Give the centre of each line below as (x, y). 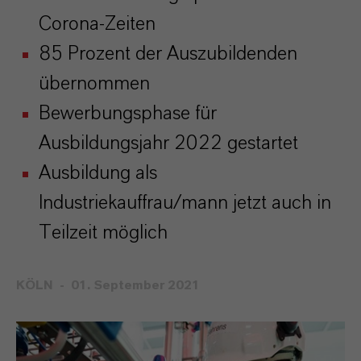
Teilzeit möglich (103, 233)
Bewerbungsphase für (128, 114)
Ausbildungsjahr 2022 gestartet (168, 143)
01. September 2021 (135, 285)
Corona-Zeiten (97, 24)
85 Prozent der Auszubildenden (168, 54)
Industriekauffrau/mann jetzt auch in (185, 203)
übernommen (94, 84)
